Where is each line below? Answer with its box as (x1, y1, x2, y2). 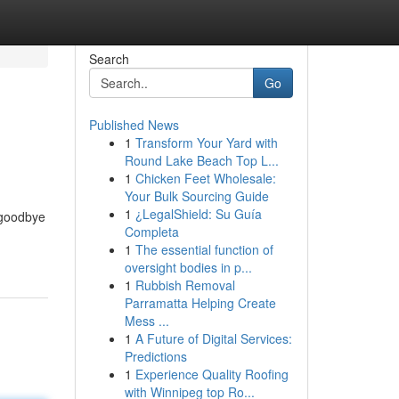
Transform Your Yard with (134, 134, 278, 151)
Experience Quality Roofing (134, 365, 289, 383)
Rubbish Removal (134, 276, 235, 294)
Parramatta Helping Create (124, 294, 276, 312)
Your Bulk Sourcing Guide (124, 187, 269, 205)
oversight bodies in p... (124, 258, 252, 276)
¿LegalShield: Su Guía (134, 205, 262, 223)
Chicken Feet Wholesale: (134, 169, 276, 187)
